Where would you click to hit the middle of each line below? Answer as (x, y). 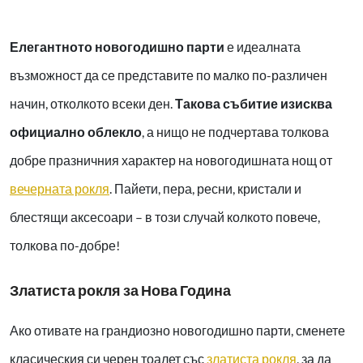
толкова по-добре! (65, 246)
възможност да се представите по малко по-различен (169, 75)
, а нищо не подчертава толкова (235, 132)
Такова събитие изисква (254, 104)
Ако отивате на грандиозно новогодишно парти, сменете (177, 331)
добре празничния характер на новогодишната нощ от (171, 160)
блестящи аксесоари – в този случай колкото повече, (165, 217)
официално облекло (76, 132)
